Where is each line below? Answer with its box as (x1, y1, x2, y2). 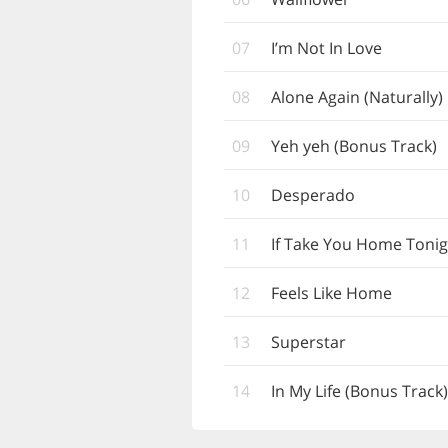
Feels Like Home (271, 282, 392, 304)
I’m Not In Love (271, 37, 382, 59)
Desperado (271, 184, 355, 206)
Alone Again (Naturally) (271, 86, 443, 108)
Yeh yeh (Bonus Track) (271, 135, 437, 157)
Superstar (271, 331, 346, 353)
